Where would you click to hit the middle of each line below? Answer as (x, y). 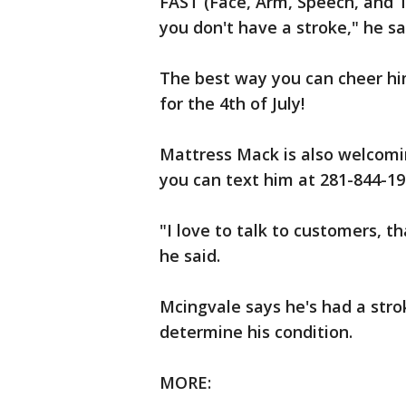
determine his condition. (256, 332)
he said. (190, 256)
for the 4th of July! (232, 103)
